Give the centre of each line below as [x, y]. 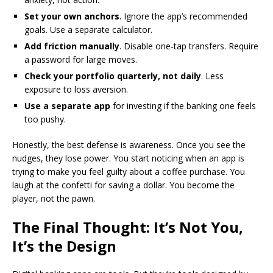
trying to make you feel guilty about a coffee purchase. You [129, 171]
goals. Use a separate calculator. [88, 29]
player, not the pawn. [54, 198]
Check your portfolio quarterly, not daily [113, 76]
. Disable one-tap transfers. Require [189, 46]
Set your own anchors [72, 16]
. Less [212, 76]
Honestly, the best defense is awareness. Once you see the [129, 144]
